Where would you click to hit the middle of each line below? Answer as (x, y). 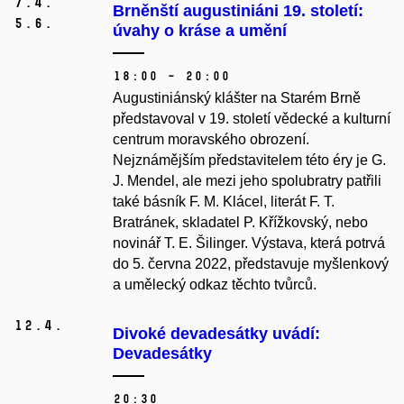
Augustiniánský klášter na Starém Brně (237, 98)
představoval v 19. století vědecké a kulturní (252, 119)
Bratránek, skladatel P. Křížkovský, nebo (240, 223)
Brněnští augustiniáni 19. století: (238, 11)
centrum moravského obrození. (211, 140)
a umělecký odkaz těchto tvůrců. (215, 285)
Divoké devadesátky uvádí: (216, 334)
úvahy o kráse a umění (200, 31)
